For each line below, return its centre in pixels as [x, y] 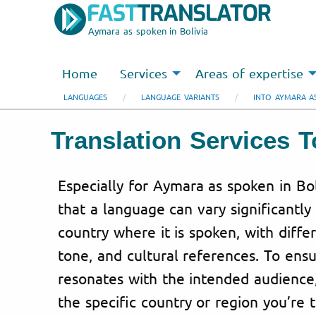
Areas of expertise [249, 73]
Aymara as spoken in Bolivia [148, 31]
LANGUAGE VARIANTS [180, 97]
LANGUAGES [85, 97]
